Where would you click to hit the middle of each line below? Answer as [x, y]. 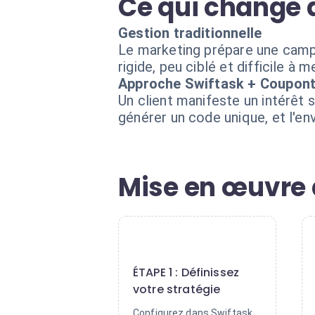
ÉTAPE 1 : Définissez [186, 272]
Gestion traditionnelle [190, 33]
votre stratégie [177, 289]
